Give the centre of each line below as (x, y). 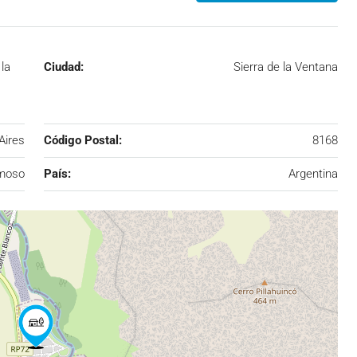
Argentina (313, 173)
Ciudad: (63, 67)
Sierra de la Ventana (286, 67)
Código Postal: (82, 140)
